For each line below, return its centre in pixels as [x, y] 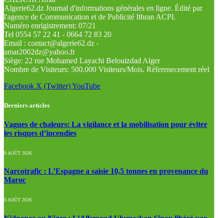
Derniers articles [27, 105]
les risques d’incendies [40, 133]
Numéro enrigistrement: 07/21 [50, 26]
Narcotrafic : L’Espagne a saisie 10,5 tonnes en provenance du [106, 171]
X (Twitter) [53, 86]
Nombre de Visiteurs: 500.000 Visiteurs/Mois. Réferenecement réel [107, 70]
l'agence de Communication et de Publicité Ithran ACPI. [90, 17]
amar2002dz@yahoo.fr [39, 52]
